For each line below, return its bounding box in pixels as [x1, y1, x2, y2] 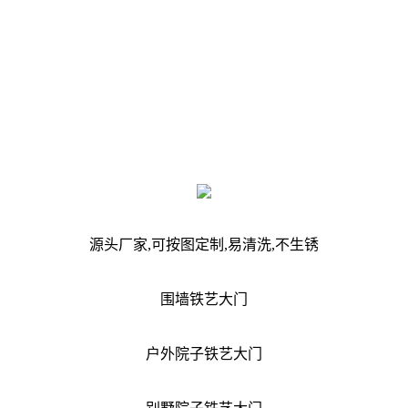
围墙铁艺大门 [160, 291, 248, 307]
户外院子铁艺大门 [146, 345, 262, 362]
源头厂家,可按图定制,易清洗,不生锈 [89, 236, 319, 252]
